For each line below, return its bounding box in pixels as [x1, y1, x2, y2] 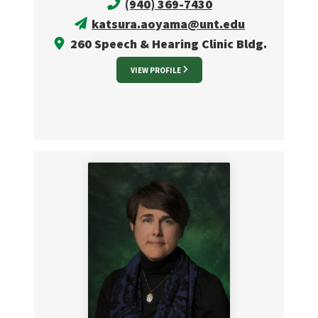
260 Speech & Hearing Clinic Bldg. [67, 35, 267, 52]
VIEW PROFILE [130, 65, 181, 75]
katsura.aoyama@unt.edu [92, 16, 246, 32]
